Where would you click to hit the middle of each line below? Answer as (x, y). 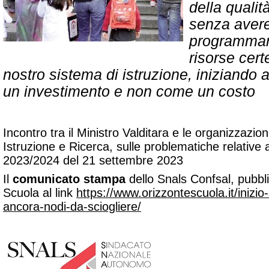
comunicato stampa (69, 179)
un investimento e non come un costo (129, 92)
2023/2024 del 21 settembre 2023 (93, 160)
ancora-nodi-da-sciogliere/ (72, 207)
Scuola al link (40, 193)
